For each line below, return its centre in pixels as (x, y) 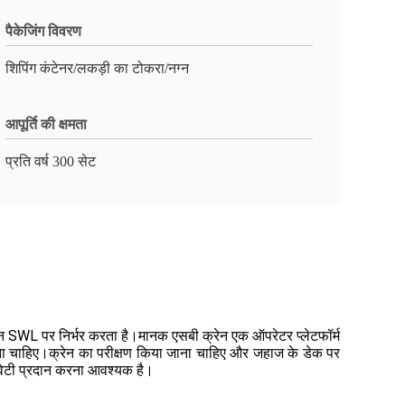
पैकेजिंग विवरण (43, 31)
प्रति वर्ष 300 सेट (51, 161)
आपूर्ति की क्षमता (46, 124)
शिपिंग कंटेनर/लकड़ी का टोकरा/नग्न (97, 68)
